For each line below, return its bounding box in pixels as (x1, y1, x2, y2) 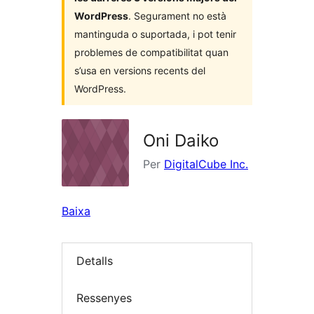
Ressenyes (76, 290, 132, 305)
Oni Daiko (143, 130, 219, 151)
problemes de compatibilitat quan (74, 46, 228, 58)
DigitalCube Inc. (164, 157, 248, 171)
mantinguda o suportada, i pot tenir (74, 28, 236, 40)
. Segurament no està (128, 10, 226, 22)
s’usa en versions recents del (74, 64, 205, 76)
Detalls (76, 254, 113, 268)
